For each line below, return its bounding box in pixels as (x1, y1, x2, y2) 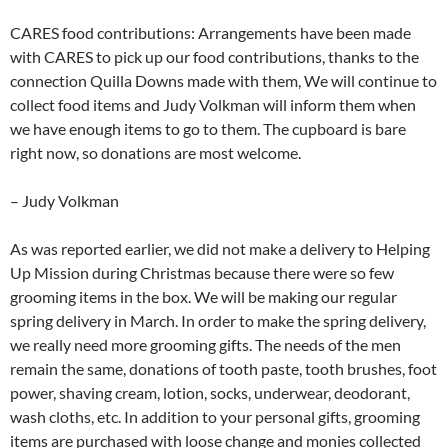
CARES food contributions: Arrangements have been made (10, 23, 411, 43)
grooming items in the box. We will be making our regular (10, 287, 397, 307)
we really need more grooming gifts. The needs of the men (10, 335, 401, 355)
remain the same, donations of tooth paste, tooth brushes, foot (10, 359, 437, 379)
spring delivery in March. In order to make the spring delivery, (10, 311, 426, 331)
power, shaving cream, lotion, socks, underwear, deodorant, (10, 383, 410, 403)
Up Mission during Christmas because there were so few (10, 263, 394, 283)
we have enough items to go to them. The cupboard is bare (10, 119, 406, 139)
